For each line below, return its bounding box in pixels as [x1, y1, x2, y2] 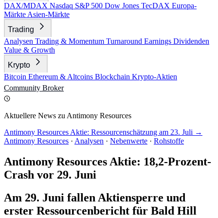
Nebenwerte [110, 137, 147, 145]
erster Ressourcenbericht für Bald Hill [4, 204, 197, 217]
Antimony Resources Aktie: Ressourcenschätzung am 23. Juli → [4, 128, 202, 136]
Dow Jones [105, 1, 141, 10]
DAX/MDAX [4, 1, 50, 10]
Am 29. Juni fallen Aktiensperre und [4, 191, 185, 204]
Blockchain [95, 73, 132, 81]
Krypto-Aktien [132, 73, 177, 81]
